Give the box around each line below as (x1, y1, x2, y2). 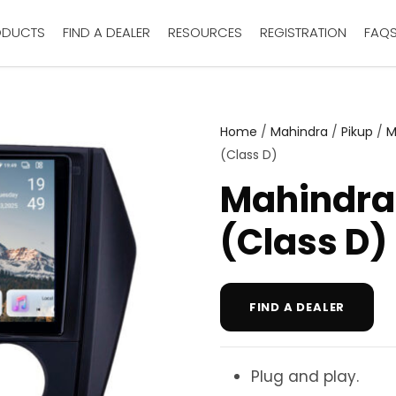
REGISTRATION (260, 23, 346, 42)
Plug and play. (250, 365, 359, 387)
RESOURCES (168, 23, 242, 42)
